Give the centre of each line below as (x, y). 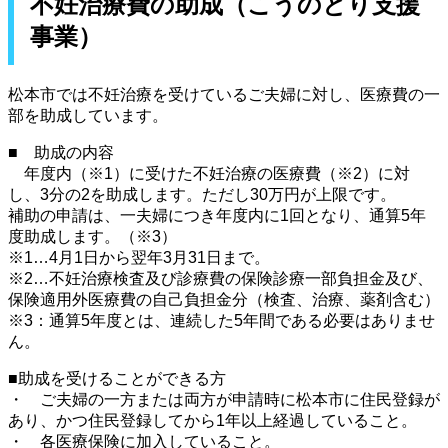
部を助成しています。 (88, 115)
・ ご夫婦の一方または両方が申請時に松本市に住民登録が (224, 399)
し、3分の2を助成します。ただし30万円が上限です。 (202, 194)
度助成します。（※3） (92, 236)
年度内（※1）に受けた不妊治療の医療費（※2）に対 (209, 173)
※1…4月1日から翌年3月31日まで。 (139, 257)
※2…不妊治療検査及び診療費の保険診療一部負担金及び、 (220, 278)
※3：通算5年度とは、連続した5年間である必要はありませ (221, 320)
